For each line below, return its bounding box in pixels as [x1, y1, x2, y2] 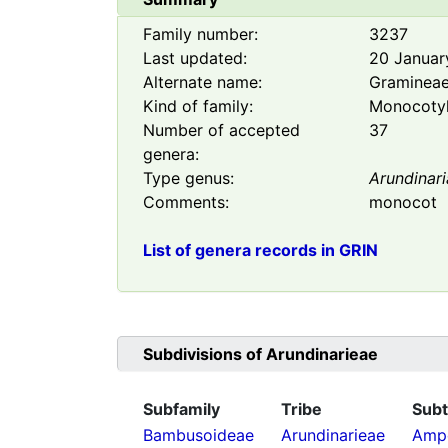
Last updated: [143, 48, 247, 69]
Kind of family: [143, 96, 253, 117]
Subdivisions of [143, 344, 266, 365]
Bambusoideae [143, 425, 254, 446]
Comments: [143, 192, 229, 213]
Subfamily [143, 399, 220, 420]
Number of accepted [143, 120, 300, 141]
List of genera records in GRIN [143, 240, 378, 261]
